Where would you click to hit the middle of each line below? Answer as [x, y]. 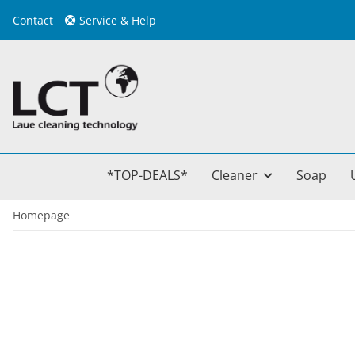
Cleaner [235, 176]
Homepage [41, 216]
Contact [33, 20]
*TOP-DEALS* [147, 176]
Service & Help [116, 20]
